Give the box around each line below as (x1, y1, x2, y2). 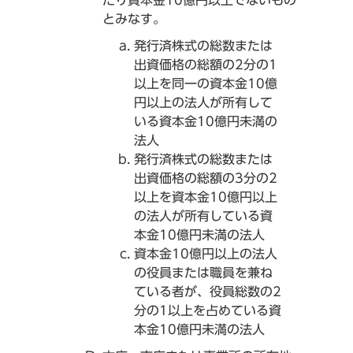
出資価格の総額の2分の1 (134, 58, 277, 71)
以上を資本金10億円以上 (134, 190, 277, 203)
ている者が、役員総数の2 (134, 284, 281, 298)
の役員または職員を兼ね (134, 266, 273, 279)
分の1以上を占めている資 (134, 303, 281, 317)
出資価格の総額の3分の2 (134, 171, 277, 184)
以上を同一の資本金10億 (134, 76, 277, 90)
